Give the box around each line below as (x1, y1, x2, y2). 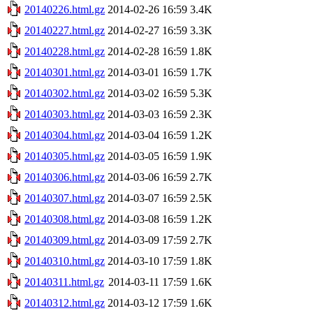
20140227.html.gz (24, 24, 105, 36)
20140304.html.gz (24, 129, 105, 141)
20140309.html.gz (24, 233, 105, 246)
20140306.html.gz (24, 170, 105, 183)
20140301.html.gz (24, 66, 105, 78)
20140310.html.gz (24, 254, 105, 267)
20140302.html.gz (24, 87, 105, 99)
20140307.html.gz (24, 191, 105, 204)
